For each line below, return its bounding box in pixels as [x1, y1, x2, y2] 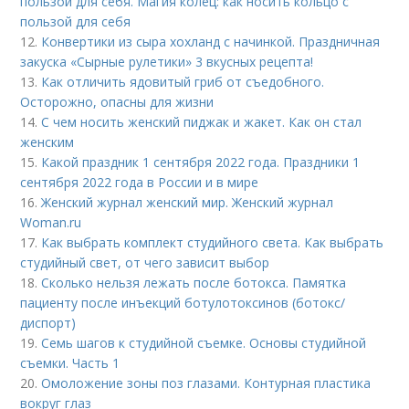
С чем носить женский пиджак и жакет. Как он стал [41, 113, 362, 131]
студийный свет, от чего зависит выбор [20, 254, 270, 271]
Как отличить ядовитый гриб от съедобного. [41, 73, 325, 90]
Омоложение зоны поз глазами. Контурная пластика [41, 374, 372, 392]
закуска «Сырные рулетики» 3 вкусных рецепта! [20, 53, 314, 70]
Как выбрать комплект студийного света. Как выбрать [41, 234, 384, 251]
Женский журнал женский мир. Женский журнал [41, 194, 334, 211]
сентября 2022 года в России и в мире [20, 173, 259, 191]
